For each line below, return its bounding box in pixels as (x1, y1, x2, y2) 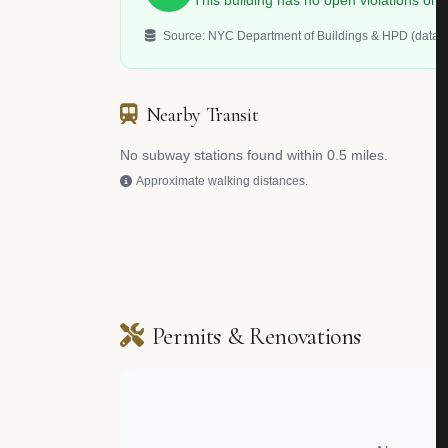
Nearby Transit (145, 103, 259, 127)
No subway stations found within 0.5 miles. (120, 147, 388, 163)
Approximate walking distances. (136, 174, 308, 188)
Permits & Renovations (151, 322, 362, 351)
